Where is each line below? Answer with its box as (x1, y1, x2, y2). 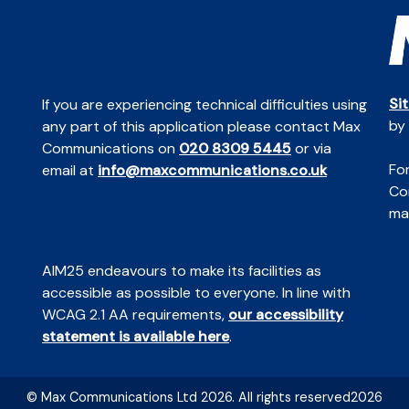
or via (291, 139, 331, 159)
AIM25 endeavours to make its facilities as (42, 261, 321, 281)
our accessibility (228, 305, 343, 325)
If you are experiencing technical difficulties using (42, 95, 367, 115)
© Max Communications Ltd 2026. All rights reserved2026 (26, 389, 383, 406)
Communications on (42, 139, 179, 159)
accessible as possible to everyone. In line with (42, 283, 351, 303)
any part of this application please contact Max (42, 117, 361, 137)
